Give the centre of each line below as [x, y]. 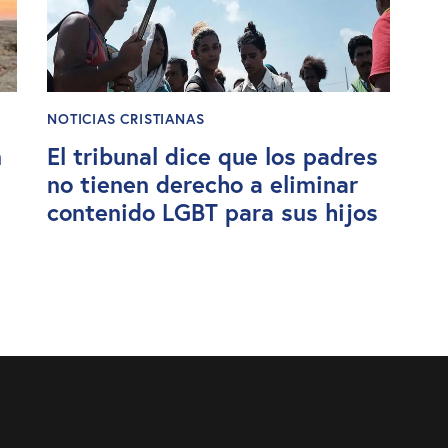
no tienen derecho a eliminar [203, 183]
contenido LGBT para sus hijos [213, 211]
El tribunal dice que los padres [213, 155]
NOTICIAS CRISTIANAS [126, 118]
